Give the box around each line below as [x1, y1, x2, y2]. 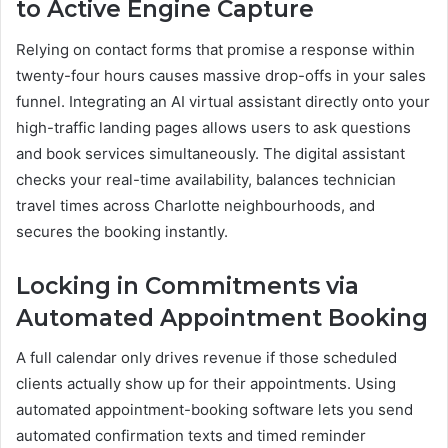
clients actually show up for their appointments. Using [16, 374, 396, 394]
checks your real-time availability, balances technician [16, 169, 396, 189]
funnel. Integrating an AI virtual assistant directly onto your [16, 91, 430, 111]
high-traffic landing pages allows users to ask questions [16, 117, 411, 137]
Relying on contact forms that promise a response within [16, 39, 415, 59]
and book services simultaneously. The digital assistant [16, 143, 405, 163]
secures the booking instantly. [16, 221, 228, 241]
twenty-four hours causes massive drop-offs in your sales [16, 65, 426, 85]
